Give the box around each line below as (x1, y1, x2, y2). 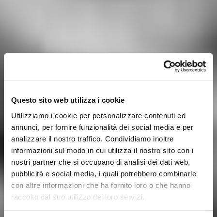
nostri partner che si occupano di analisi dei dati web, (11, 157, 190, 166)
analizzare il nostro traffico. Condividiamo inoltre (11, 134, 174, 143)
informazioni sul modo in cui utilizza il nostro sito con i (11, 146, 193, 155)
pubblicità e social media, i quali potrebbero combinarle (11, 169, 196, 178)
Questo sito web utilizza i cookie (11, 96, 125, 105)
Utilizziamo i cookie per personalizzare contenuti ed (11, 111, 186, 120)
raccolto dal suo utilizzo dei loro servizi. (11, 192, 145, 201)
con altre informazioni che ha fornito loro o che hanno (11, 181, 190, 189)
